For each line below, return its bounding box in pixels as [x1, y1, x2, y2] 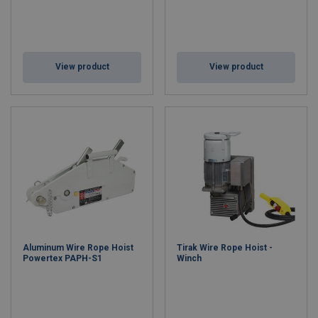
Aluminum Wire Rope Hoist [23, 243, 133, 253]
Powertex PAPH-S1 [23, 253, 102, 263]
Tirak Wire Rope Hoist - [177, 243, 273, 253]
